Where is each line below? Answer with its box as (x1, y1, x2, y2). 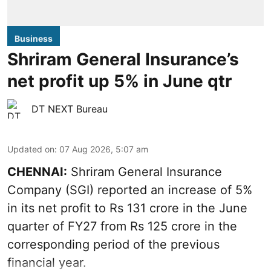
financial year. (7, 255, 87, 270)
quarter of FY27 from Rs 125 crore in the (7, 218, 237, 233)
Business (15, 33, 53, 44)
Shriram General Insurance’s (7, 48, 239, 70)
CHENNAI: (7, 164, 67, 179)
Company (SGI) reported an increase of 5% (7, 182, 252, 197)
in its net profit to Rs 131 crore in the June (7, 200, 247, 215)
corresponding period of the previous (7, 237, 220, 252)
